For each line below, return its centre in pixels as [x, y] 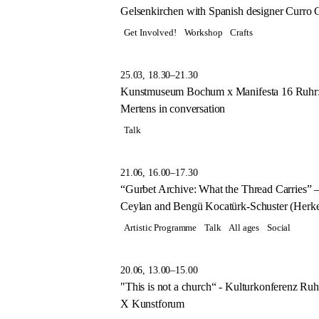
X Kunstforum [153, 304]
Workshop [203, 32]
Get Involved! [150, 32]
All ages [244, 228]
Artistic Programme [161, 228]
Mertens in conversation [173, 108]
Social [279, 228]
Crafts [241, 32]
